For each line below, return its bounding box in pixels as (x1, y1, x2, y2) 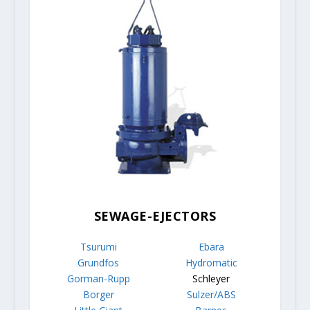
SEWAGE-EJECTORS (93, 208, 217, 225)
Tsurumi (80, 240, 117, 254)
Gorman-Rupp (66, 272, 130, 286)
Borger (82, 288, 114, 302)
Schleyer (192, 272, 230, 286)
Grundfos (77, 256, 120, 270)
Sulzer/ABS (186, 288, 236, 302)
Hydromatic (185, 256, 237, 270)
